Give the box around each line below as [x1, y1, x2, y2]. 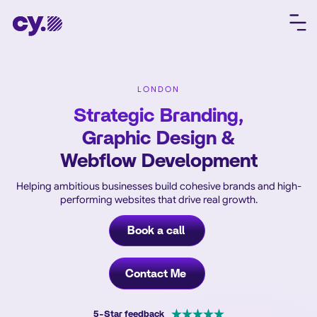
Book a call [127, 225, 185, 237]
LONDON [137, 84, 180, 94]
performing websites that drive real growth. [59, 193, 258, 206]
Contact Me [125, 267, 186, 279]
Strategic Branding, [74, 106, 243, 125]
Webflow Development [59, 151, 258, 171]
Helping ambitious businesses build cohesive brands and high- [16, 180, 301, 192]
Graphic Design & [82, 129, 235, 148]
